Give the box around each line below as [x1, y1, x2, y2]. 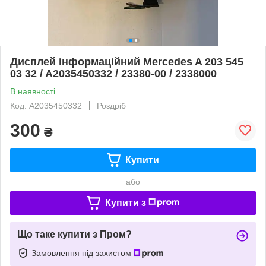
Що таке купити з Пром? [17, 229, 132, 239]
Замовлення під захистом [31, 248, 134, 258]
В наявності [10, 86, 55, 96]
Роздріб [97, 100, 126, 110]
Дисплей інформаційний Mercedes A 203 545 [10, 55, 243, 68]
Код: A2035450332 [10, 100, 82, 110]
